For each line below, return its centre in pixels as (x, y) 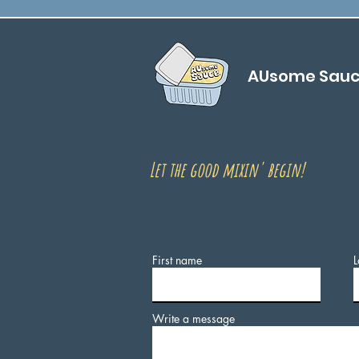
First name (177, 260)
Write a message (194, 318)
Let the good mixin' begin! (226, 169)
